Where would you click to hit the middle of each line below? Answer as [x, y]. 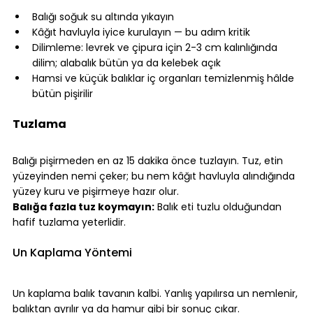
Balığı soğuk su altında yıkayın [103, 17]
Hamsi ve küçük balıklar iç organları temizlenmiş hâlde [165, 79]
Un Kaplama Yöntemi [72, 253]
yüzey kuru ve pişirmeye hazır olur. [96, 192]
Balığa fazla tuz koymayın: [83, 207]
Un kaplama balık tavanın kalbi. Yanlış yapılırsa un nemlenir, [156, 294]
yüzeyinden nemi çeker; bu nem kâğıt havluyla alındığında [155, 176]
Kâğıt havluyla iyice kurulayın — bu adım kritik [141, 32]
